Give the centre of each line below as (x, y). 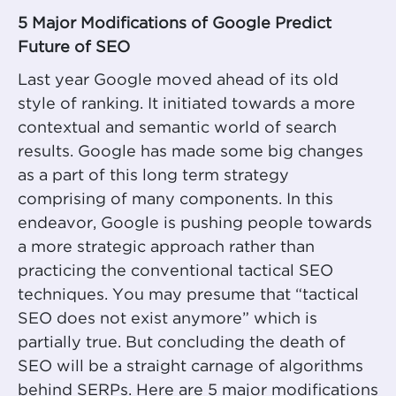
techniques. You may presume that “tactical (188, 296)
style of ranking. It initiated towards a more (187, 105)
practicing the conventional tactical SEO (175, 272)
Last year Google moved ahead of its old (178, 81)
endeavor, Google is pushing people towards (195, 224)
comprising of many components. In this (175, 200)
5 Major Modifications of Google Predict (175, 24)
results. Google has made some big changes (190, 152)
